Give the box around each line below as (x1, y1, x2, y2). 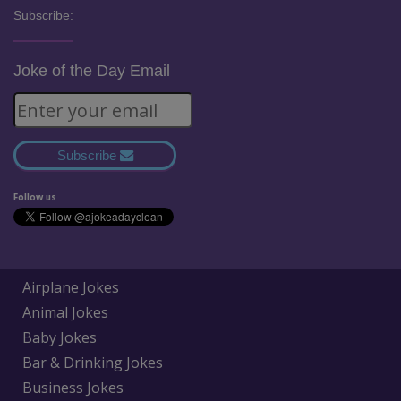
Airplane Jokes (22, 277, 119, 298)
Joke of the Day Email (13, 62, 170, 81)
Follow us (13, 192, 56, 204)
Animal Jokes (22, 303, 108, 323)
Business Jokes (22, 378, 124, 398)
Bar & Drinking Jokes (22, 353, 163, 373)
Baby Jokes (22, 328, 97, 348)
